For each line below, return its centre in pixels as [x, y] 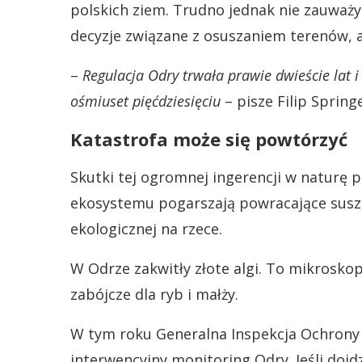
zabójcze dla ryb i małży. [154, 294]
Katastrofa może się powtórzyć [209, 139]
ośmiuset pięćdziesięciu [145, 101]
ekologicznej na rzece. [146, 229]
